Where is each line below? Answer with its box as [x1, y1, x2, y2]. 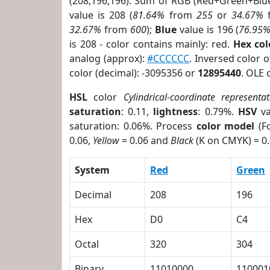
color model [196, 119, 255, 133]
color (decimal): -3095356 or [69, 66, 198, 80]
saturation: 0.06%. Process [69, 119, 196, 133]
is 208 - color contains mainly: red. [69, 37, 233, 51]
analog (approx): [69, 52, 148, 65]
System [75, 163, 110, 177]
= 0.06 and [119, 134, 171, 147]
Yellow [93, 134, 119, 147]
